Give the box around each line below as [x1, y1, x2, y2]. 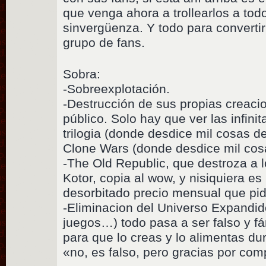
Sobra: [63, 67, 101, 81]
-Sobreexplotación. [63, 82, 170, 96]
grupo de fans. [63, 36, 145, 50]
